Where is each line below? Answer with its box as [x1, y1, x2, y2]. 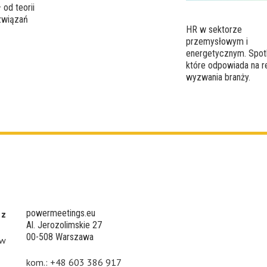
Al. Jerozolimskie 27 [26, 219, 102, 231]
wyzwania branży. [186, 71, 251, 83]
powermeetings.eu [26, 207, 95, 219]
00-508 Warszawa [26, 231, 94, 243]
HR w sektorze [186, 23, 243, 35]
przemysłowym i [186, 35, 249, 47]
